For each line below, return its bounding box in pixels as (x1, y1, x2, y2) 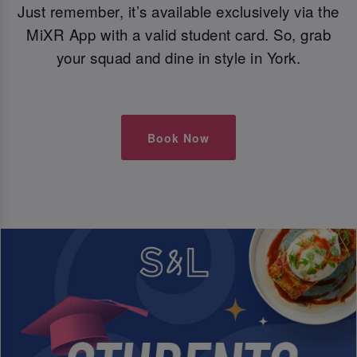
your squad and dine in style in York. (56, 46, 301, 68)
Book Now (147, 129, 210, 146)
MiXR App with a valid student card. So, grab (26, 23, 331, 45)
